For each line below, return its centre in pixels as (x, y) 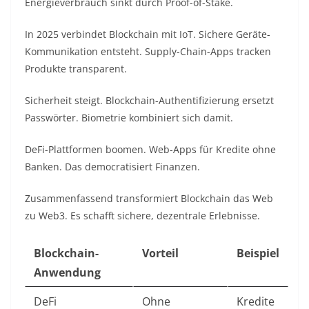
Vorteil (160, 253)
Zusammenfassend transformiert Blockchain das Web (149, 199)
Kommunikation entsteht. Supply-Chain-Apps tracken (148, 52)
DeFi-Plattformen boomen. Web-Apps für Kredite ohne (150, 150)
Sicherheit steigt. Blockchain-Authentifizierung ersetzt (149, 101)
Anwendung (67, 273)
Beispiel (258, 253)
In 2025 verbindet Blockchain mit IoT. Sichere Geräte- (148, 34)
